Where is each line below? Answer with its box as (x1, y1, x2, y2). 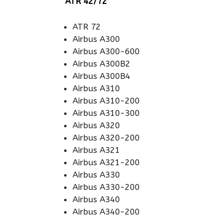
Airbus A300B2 (73, 59, 130, 69)
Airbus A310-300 (73, 108, 140, 118)
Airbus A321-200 (73, 157, 140, 167)
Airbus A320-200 (73, 133, 140, 143)
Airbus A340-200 (73, 207, 140, 217)
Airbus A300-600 (73, 46, 140, 56)
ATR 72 (73, 22, 101, 32)
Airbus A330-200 (73, 182, 140, 192)
